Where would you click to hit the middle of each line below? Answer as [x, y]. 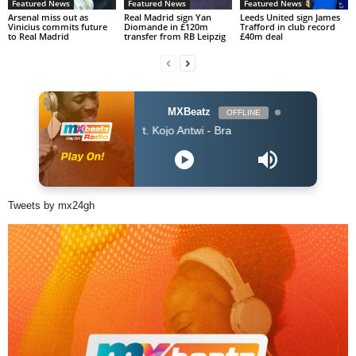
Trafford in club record [287, 26]
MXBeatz [189, 111]
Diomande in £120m [166, 26]
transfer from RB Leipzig [174, 36]
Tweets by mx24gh [51, 205]
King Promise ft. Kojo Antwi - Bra [117, 130]
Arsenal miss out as [48, 17]
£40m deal [261, 36]
